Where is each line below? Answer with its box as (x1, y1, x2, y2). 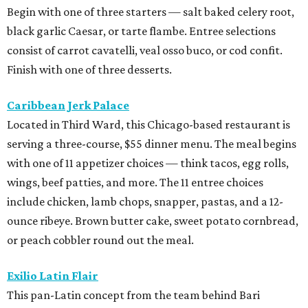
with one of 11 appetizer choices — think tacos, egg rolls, (7, 155, 289, 170)
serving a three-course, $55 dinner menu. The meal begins (7, 136, 296, 151)
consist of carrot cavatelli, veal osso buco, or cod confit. (7, 43, 283, 57)
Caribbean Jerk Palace (7, 98, 129, 112)
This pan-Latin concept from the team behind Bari (7, 287, 260, 302)
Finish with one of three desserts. (7, 62, 172, 76)
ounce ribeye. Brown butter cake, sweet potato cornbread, (7, 213, 298, 228)
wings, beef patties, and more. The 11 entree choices (7, 175, 263, 189)
